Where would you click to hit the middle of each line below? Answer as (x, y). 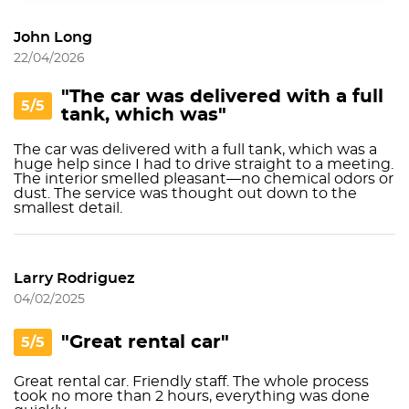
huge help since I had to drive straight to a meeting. (204, 164)
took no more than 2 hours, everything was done (192, 396)
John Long (53, 37)
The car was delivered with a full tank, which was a (195, 150)
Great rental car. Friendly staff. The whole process (191, 382)
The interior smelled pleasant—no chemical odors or (204, 179)
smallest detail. (68, 208)
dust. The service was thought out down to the (185, 194)
